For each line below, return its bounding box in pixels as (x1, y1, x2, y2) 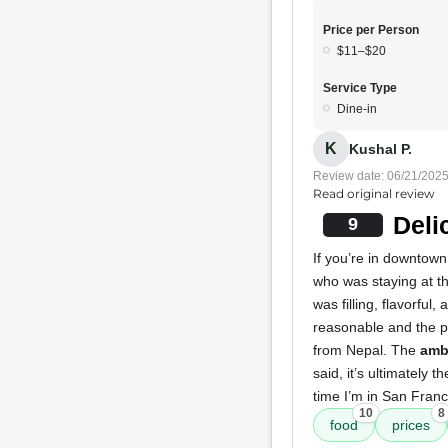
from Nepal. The (313, 342, 420, 358)
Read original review (313, 186, 435, 201)
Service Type (323, 81, 397, 95)
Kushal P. (349, 140, 412, 157)
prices (392, 417, 430, 433)
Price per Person (323, 23, 419, 37)
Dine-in (337, 102, 377, 116)
